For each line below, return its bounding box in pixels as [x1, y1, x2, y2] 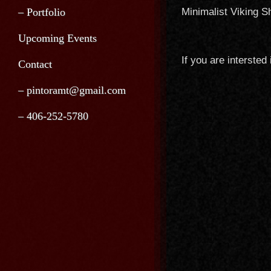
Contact [18, 58, 52, 70]
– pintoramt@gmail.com [18, 84, 126, 96]
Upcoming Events [18, 32, 97, 44]
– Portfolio [18, 6, 65, 18]
